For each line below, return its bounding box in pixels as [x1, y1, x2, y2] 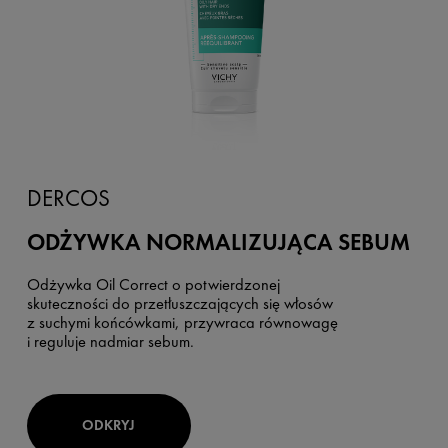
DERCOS [26, 182, 110, 213]
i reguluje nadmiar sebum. [26, 331, 194, 353]
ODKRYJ [82, 416, 136, 435]
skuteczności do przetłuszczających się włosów [26, 293, 333, 315]
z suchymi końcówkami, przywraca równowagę [26, 312, 338, 334]
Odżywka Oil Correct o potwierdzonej [26, 274, 280, 296]
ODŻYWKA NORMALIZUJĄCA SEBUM [26, 227, 410, 258]
